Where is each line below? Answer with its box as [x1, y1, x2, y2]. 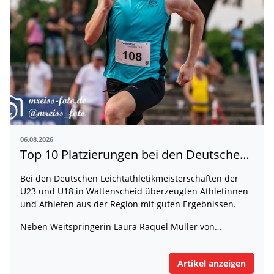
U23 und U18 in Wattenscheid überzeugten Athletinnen [20, 185, 248, 197]
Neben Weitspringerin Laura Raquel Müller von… [20, 220, 221, 232]
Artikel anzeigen [177, 257, 246, 269]
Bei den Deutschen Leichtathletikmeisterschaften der [20, 172, 239, 184]
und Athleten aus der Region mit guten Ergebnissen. [20, 198, 236, 210]
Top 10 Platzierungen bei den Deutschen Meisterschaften [240, 146, 250, 163]
